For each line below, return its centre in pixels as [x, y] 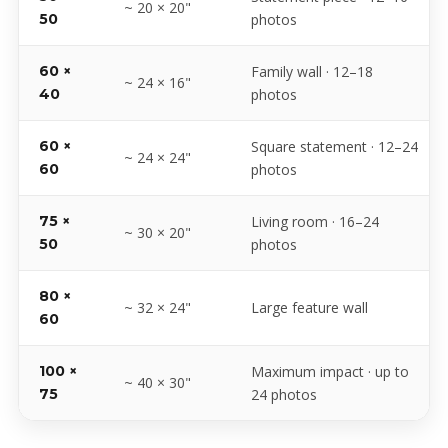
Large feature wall [309, 307]
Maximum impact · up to [330, 371]
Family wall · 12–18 [312, 71]
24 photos [284, 394]
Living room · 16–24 [315, 221]
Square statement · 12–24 [334, 146]
